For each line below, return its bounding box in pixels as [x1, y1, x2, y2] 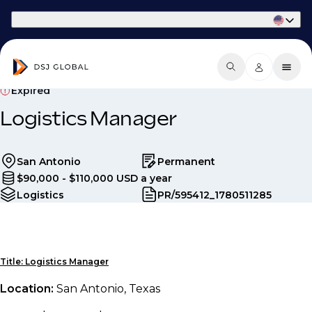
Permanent [157, 155, 215, 168]
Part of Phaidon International [11, 14, 130, 24]
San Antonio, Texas [56, 282, 160, 295]
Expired [11, 84, 50, 97]
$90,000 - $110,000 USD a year [17, 171, 172, 185]
